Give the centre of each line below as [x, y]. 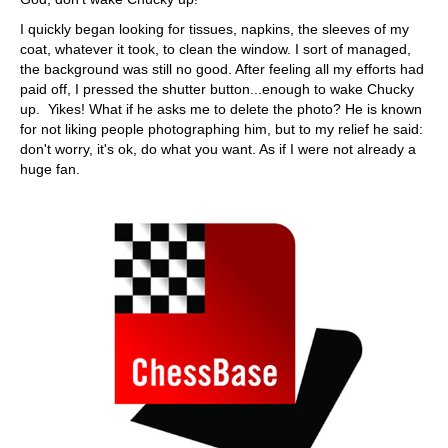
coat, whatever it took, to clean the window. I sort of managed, [215, 49]
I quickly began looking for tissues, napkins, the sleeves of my [214, 29]
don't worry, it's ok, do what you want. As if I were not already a [218, 149]
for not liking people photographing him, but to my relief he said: [221, 129]
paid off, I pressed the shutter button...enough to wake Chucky [217, 89]
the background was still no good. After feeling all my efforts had [222, 69]
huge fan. [50, 169]
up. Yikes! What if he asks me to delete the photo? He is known [221, 109]
